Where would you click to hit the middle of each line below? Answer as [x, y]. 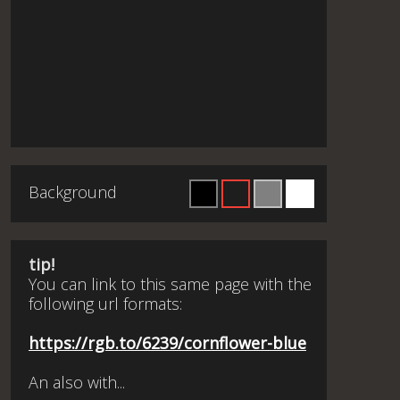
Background [73, 192]
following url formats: [105, 304]
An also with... [77, 382]
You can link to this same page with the [170, 284]
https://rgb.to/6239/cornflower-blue [167, 343]
